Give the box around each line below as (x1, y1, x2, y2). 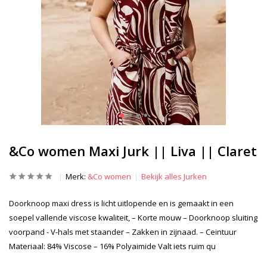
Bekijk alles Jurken (141, 171, 207, 182)
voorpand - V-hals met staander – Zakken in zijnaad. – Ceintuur (9, 226, 237, 237)
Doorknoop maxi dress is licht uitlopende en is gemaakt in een (9, 198, 234, 209)
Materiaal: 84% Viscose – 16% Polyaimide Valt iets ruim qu (9, 241, 216, 252)
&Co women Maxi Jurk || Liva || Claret (9, 142, 257, 160)
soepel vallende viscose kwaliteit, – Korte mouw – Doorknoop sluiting (9, 212, 257, 223)
